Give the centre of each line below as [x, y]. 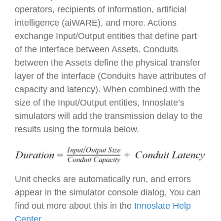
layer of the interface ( [58, 76]
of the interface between [63, 50]
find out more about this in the [74, 206]
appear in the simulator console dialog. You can [108, 193]
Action [160, 23]
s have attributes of [169, 76]
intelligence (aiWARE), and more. [81, 23]
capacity [31, 90]
